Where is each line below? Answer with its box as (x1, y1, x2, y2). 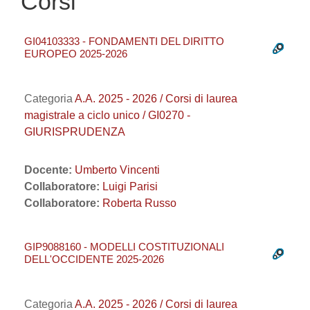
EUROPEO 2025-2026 (24, 48, 127, 60)
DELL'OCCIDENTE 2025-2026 (24, 253, 164, 265)
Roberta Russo (102, 197, 176, 209)
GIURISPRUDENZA (24, 126, 125, 138)
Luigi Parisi (102, 181, 158, 192)
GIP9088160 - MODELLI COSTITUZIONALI (24, 241, 224, 253)
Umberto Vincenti (75, 164, 160, 176)
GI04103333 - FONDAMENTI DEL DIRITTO (24, 35, 224, 47)
